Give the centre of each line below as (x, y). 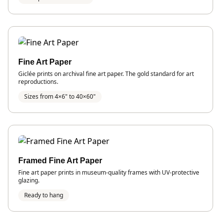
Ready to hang (44, 195)
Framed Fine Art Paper (60, 160)
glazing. (29, 180)
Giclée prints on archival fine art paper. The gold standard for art (106, 74)
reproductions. (38, 81)
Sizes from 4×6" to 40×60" (60, 96)
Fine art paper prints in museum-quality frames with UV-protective (109, 172)
